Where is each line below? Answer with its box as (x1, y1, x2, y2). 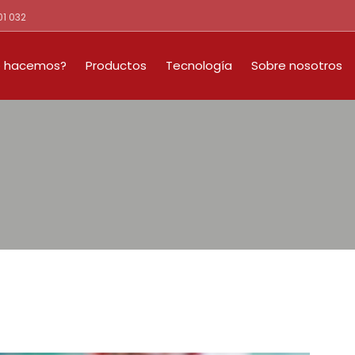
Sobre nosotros (251, 57, 342, 74)
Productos (86, 57, 147, 74)
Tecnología (166, 57, 232, 74)
